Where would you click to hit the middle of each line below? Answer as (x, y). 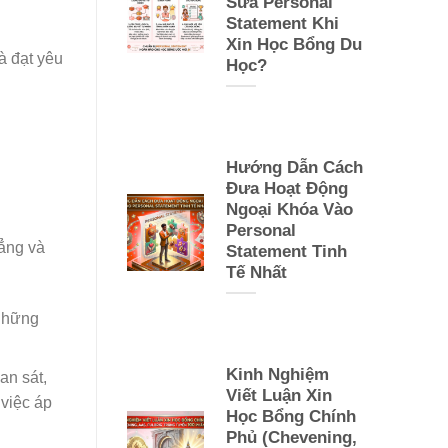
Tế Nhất (256, 272)
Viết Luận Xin (278, 395)
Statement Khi (282, 23)
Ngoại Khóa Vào (289, 209)
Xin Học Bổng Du (293, 44)
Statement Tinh (286, 251)
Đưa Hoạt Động (286, 188)
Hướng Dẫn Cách (294, 167)
